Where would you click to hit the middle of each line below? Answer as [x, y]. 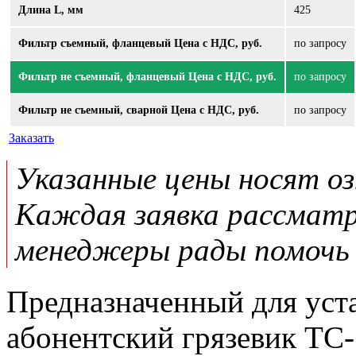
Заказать [31, 138]
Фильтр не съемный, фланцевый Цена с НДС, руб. [147, 77]
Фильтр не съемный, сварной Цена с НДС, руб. [139, 110]
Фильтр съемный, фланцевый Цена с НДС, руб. [140, 44]
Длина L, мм [51, 10]
